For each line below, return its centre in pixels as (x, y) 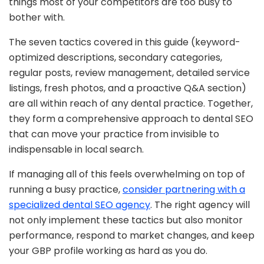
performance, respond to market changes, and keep (132, 235)
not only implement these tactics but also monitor (126, 220)
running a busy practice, (66, 189)
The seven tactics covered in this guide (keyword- (125, 42)
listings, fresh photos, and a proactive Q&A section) (128, 88)
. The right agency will (200, 204)
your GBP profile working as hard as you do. (108, 250)
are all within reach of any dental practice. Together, (131, 103)
